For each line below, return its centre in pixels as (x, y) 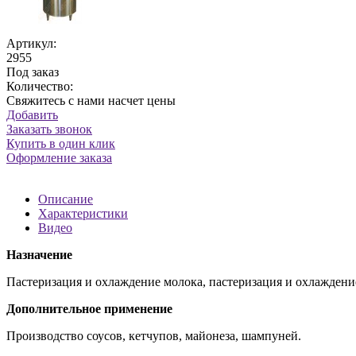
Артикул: (31, 43)
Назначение (39, 254)
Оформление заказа (59, 157)
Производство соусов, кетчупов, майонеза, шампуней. (154, 335)
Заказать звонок (49, 129)
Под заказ (33, 72)
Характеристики (83, 213)
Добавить (32, 114)
